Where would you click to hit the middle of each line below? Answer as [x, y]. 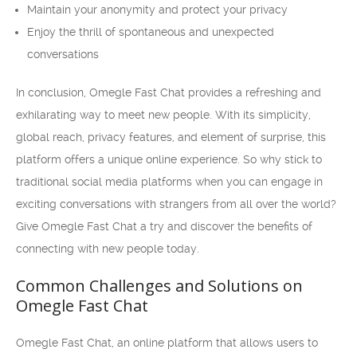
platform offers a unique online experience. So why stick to [169, 159]
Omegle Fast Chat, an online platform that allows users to [167, 343]
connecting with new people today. [108, 249]
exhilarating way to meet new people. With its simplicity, [163, 115]
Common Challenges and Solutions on [159, 286]
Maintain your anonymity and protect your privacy [157, 10]
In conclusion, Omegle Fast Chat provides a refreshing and [169, 92]
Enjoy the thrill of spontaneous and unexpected [151, 32]
